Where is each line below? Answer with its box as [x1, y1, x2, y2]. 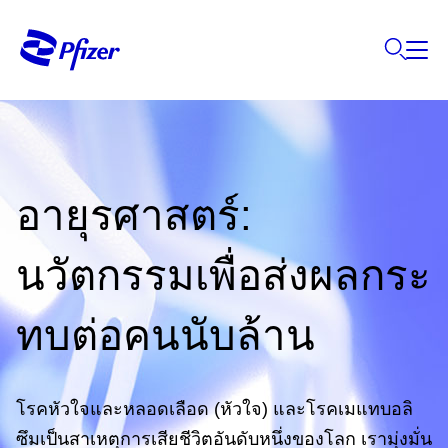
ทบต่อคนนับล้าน [16, 312, 315, 359]
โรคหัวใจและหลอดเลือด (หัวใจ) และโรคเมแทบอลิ [16, 399, 413, 419]
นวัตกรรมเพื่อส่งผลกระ [16, 252, 431, 299]
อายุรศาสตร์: [16, 192, 252, 239]
